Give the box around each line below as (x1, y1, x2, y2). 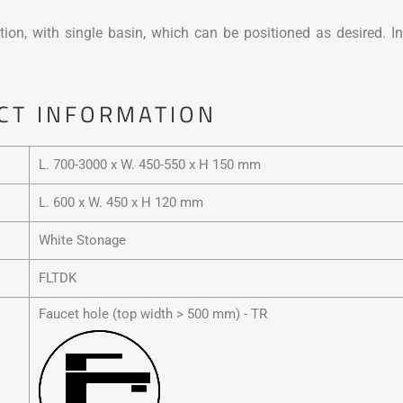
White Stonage (38, 232, 126, 249)
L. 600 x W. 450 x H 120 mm (38, 194, 203, 211)
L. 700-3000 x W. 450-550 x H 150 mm (38, 157, 261, 174)
